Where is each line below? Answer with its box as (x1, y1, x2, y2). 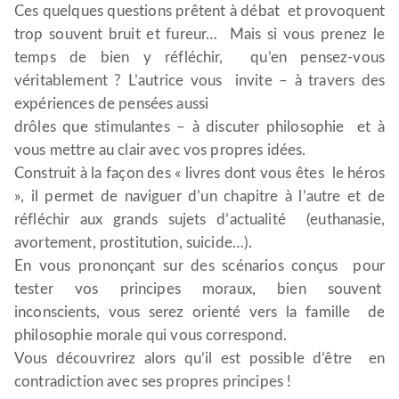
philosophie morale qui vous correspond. (14, 328, 287, 343)
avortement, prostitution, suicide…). (14, 235, 253, 250)
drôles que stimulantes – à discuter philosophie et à (14, 119, 385, 134)
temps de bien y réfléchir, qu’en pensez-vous (14, 50, 385, 65)
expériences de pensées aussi (14, 96, 209, 111)
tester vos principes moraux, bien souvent (14, 281, 385, 297)
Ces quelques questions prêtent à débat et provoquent (14, 4, 385, 19)
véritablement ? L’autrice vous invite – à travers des (14, 73, 385, 88)
